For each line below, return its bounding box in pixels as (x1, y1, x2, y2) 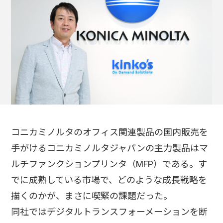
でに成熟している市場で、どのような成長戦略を (11, 175, 208, 185)
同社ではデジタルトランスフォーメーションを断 (11, 207, 208, 217)
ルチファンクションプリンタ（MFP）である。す (11, 159, 208, 169)
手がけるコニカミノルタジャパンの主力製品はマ (11, 143, 209, 153)
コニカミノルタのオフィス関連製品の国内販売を (11, 127, 209, 137)
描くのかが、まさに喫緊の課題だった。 (11, 191, 173, 201)
